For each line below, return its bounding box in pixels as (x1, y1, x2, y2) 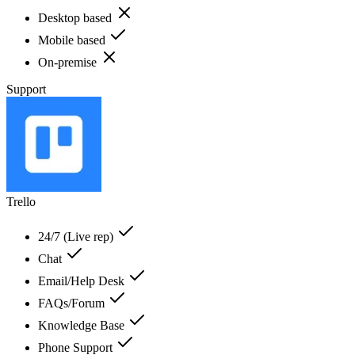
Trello (6, 194, 36, 208)
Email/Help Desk (38, 273, 128, 288)
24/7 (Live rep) (38, 229, 116, 243)
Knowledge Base (38, 318, 128, 332)
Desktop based (38, 10, 115, 25)
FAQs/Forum (38, 296, 108, 310)
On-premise (38, 55, 100, 69)
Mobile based (38, 32, 109, 47)
